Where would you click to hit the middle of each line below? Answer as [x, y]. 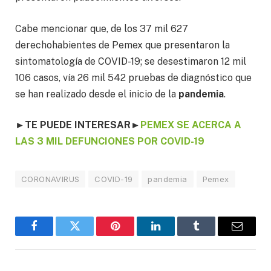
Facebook [54, 235]
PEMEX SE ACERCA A [191, 125]
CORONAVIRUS [51, 179]
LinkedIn [175, 235]
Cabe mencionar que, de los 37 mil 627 [102, 28]
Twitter [90, 235]
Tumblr [211, 235]
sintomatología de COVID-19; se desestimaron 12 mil [131, 61]
